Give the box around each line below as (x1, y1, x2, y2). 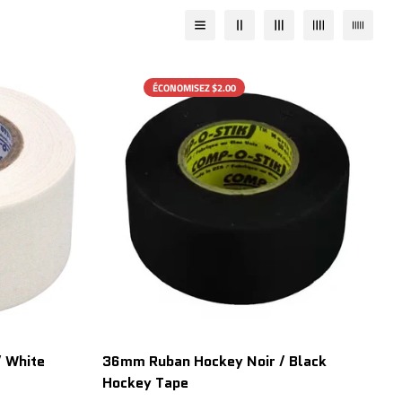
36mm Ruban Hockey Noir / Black (102, 350, 327, 371)
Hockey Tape (102, 371, 188, 393)
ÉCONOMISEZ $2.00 (153, 80, 236, 95)
